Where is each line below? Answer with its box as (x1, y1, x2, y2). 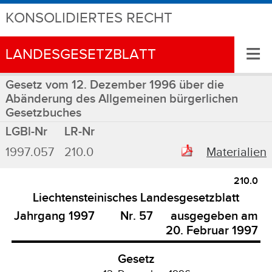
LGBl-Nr (5, 124, 47, 139)
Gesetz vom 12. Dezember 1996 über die (5, 78, 224, 92)
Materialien (206, 144, 267, 160)
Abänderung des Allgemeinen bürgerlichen (5, 92, 238, 106)
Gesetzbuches (5, 106, 81, 120)
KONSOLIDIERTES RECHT (5, 9, 172, 27)
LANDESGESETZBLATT (5, 46, 156, 64)
